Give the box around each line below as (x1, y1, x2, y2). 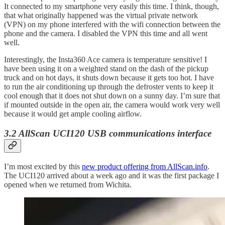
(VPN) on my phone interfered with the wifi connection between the (4, 20, 220, 29)
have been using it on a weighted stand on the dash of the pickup (4, 64, 208, 73)
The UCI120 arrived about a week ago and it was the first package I (4, 171, 219, 180)
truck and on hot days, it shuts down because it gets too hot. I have (4, 73, 214, 82)
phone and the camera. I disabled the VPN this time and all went (4, 29, 207, 38)
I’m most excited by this (4, 162, 82, 171)
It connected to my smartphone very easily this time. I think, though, (4, 2, 219, 11)
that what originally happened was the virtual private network (4, 11, 198, 20)
